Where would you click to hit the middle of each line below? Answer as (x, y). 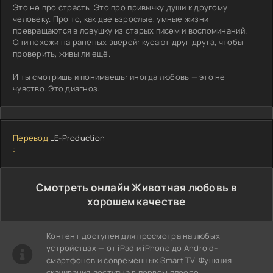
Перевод (30, 137)
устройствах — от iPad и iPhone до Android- (132, 248)
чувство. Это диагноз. (56, 88)
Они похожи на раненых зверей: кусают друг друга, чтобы (128, 42)
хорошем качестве (136, 201)
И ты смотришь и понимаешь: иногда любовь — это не (119, 76)
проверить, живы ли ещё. (62, 53)
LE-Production (77, 137)
